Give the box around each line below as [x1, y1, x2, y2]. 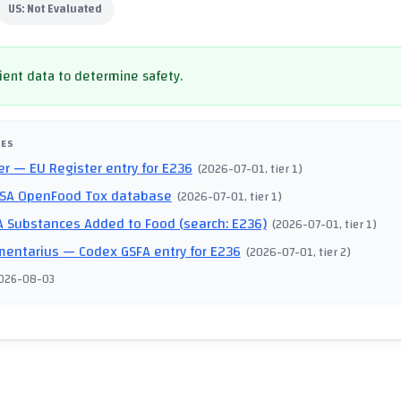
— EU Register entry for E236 [9, 155, 192, 183]
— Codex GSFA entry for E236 [58, 238, 241, 266]
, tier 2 [313, 241, 347, 264]
